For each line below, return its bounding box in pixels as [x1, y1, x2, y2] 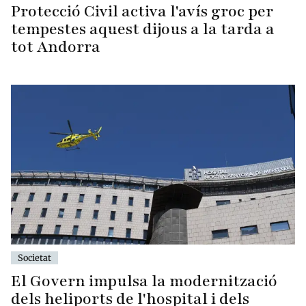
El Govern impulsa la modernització [11, 270, 277, 292]
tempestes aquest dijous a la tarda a [11, 18, 275, 40]
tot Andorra [11, 36, 100, 57]
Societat [18, 252, 51, 264]
